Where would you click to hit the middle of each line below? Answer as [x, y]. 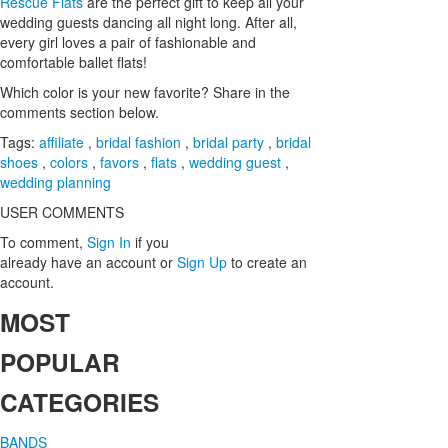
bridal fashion [138, 141]
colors [69, 161]
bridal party [228, 141]
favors [119, 161]
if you [152, 241]
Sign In [109, 241]
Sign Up [202, 261]
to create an [269, 261]
